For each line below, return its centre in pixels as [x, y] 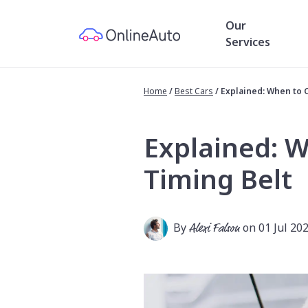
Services [248, 42]
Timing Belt [218, 179]
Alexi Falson [214, 229]
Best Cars [194, 91]
